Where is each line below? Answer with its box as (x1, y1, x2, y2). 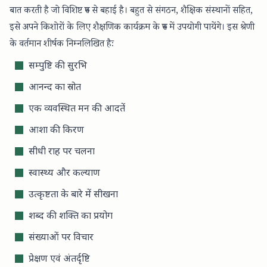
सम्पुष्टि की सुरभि (29, 60, 87, 73)
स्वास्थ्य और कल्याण (29, 167, 100, 181)
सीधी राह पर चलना (29, 146, 95, 159)
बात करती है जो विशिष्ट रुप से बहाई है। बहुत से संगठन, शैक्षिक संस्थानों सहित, (10, 4, 253, 20)
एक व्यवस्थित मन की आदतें (29, 103, 125, 116)
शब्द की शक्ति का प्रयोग (29, 210, 113, 223)
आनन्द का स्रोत (29, 82, 81, 95)
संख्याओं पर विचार (29, 232, 94, 245)
